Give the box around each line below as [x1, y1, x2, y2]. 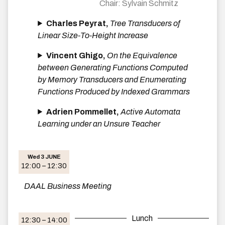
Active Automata [121, 107, 181, 116]
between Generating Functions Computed [38, 63, 188, 72]
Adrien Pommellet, [46, 107, 121, 116]
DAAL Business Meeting [24, 181, 111, 190]
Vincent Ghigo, [46, 51, 107, 60]
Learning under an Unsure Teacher [38, 119, 161, 128]
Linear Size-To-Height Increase [38, 31, 149, 40]
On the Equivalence [107, 51, 178, 60]
